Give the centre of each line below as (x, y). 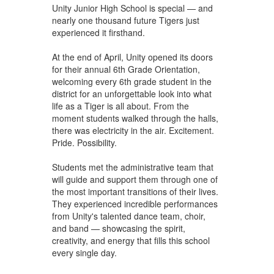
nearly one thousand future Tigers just (125, 20)
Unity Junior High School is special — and (132, 8)
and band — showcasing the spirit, (118, 228)
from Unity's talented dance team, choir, (128, 216)
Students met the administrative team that (132, 167)
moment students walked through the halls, (135, 118)
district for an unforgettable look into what (131, 93)
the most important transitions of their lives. (135, 191)
